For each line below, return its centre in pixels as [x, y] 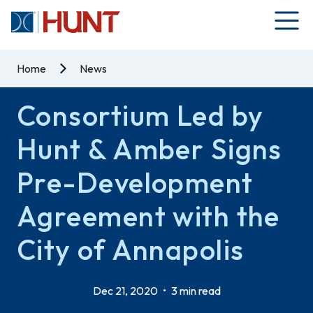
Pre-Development [135, 182]
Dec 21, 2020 [126, 291]
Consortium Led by [140, 115]
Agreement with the [148, 216]
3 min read [195, 291]
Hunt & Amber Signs [150, 149]
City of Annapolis [131, 249]
